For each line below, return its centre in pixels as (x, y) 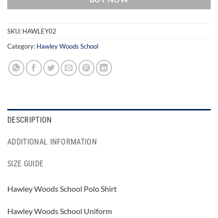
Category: (22, 46)
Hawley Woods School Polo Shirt (62, 189)
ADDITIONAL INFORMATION (52, 142)
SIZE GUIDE (26, 164)
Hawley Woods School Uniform (60, 211)
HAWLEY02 (39, 31)
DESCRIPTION (30, 120)
